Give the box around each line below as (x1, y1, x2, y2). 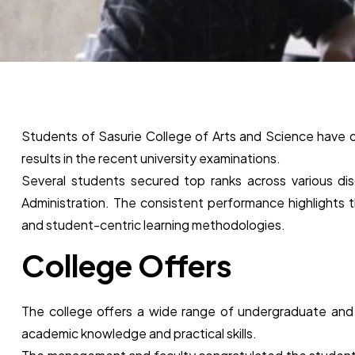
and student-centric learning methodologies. (21, 216, 285, 233)
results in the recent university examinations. (21, 150, 281, 166)
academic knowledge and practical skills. (21, 325, 257, 342)
